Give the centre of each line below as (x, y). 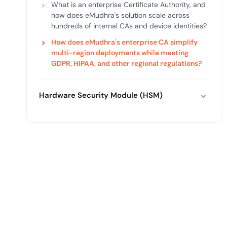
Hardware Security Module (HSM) (101, 95)
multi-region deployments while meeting (120, 53)
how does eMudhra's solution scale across (120, 15)
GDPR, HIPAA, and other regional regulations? (126, 63)
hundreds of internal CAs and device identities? (129, 26)
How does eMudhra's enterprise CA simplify (124, 42)
